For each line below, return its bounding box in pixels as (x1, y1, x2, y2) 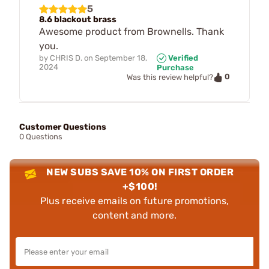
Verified (166, 53, 198, 62)
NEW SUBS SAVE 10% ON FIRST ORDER (46, 166, 234, 178)
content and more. (92, 209, 177, 221)
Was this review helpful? (127, 73, 213, 82)
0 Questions (19, 131, 62, 141)
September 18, (95, 53, 147, 62)
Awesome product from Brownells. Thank (39, 25, 224, 37)
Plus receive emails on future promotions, (40, 195, 229, 207)
